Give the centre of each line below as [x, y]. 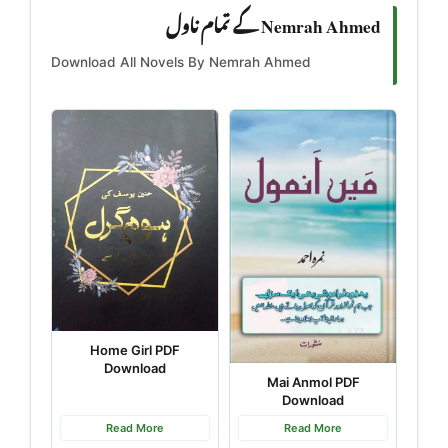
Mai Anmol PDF [313, 381]
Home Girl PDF [135, 349]
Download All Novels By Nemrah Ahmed [181, 62]
